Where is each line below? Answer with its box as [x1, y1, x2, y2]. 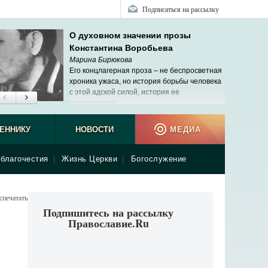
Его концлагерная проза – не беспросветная [69, 66, 222, 75]
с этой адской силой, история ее [69, 88, 179, 96]
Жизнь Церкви [62, 154, 117, 163]
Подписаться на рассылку [142, 4, 219, 14]
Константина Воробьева [69, 43, 173, 53]
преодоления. [69, 99, 117, 107]
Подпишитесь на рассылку [43, 205, 173, 220]
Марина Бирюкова [69, 56, 132, 64]
